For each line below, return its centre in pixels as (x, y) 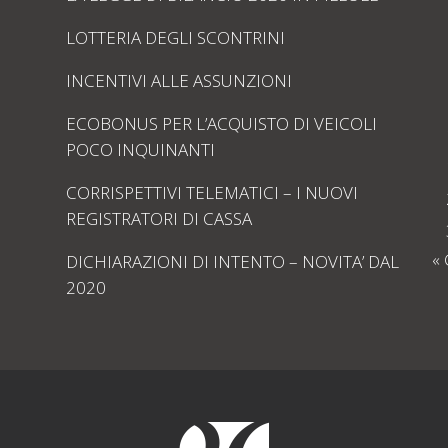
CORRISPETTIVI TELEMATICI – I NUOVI (211, 192)
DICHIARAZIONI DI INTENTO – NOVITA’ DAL (232, 261)
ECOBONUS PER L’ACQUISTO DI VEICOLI (221, 123)
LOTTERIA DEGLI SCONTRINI (175, 37)
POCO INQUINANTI (140, 149)
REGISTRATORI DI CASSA (158, 218)
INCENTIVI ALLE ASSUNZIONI (178, 80)
